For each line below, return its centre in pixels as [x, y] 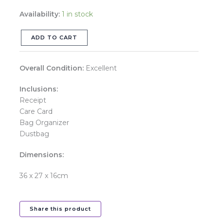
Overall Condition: [53, 68]
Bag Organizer [44, 123]
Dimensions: [42, 155]
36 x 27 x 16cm [44, 176]
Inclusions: [39, 89]
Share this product [60, 209]
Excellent [101, 68]
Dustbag [34, 134]
